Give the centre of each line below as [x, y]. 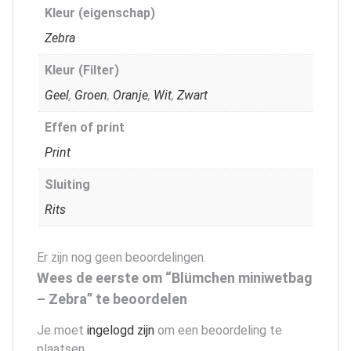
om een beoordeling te [218, 330]
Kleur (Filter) [82, 70]
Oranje [130, 95]
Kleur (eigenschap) [100, 13]
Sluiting [67, 184]
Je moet [62, 330]
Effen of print [85, 127]
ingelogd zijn [121, 330]
